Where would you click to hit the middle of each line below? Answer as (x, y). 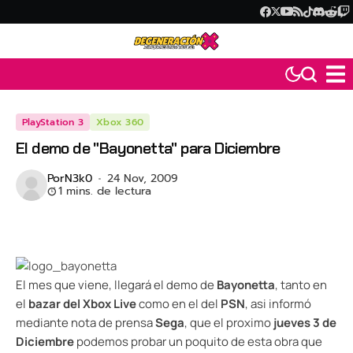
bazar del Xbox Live (82, 304)
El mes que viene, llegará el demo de (116, 285)
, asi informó (278, 304)
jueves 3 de (305, 323)
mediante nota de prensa (85, 323)
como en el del (178, 304)
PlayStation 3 (53, 123)
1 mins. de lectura (105, 191)
